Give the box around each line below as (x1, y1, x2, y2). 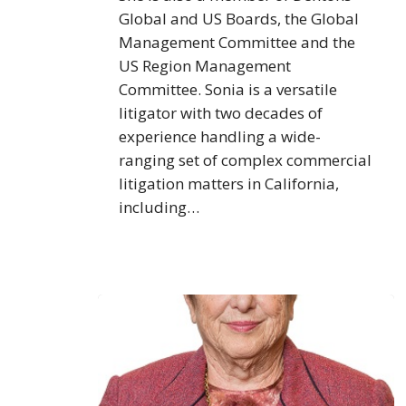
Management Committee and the (119, 32, 356, 53)
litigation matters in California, (119, 173, 340, 195)
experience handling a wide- (119, 126, 322, 148)
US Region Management (119, 55, 292, 77)
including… (119, 197, 200, 218)
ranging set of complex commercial (119, 150, 372, 171)
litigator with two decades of (119, 102, 324, 124)
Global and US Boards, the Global (119, 8, 360, 30)
